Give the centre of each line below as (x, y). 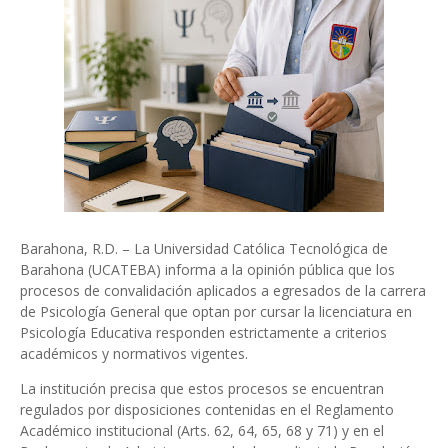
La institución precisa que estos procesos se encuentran (202, 388)
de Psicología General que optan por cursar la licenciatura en (216, 311)
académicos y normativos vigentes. (134, 353)
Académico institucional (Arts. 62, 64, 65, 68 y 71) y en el (202, 430)
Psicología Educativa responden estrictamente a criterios (203, 332)
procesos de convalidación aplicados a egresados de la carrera (223, 290)
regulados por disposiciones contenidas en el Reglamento (207, 409)
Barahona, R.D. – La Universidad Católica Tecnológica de (204, 248)
